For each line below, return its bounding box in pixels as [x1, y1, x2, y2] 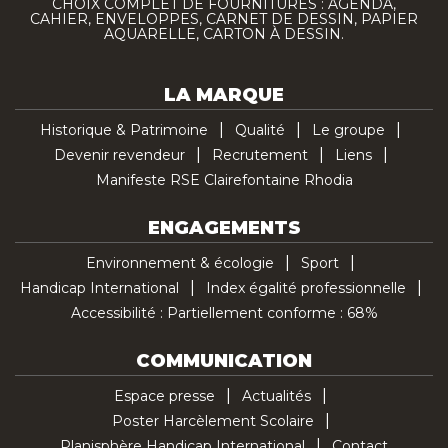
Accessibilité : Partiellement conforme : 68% [70, 303, 378, 322]
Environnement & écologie [86, 253, 274, 272]
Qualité [235, 120, 285, 139]
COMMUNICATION [136, 349, 312, 372]
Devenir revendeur [53, 145, 185, 164]
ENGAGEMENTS [147, 216, 301, 239]
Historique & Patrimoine [40, 120, 208, 139]
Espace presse [114, 386, 215, 405]
